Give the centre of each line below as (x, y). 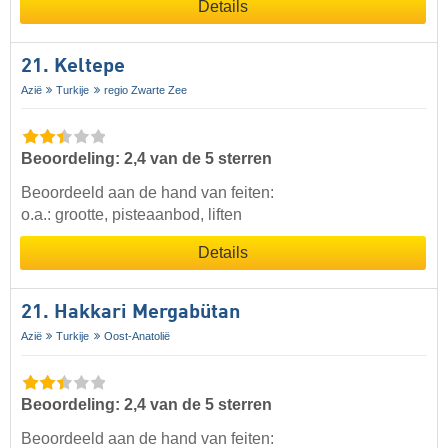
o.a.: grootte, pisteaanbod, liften (131, 214)
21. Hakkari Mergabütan (130, 312)
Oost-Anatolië (136, 335)
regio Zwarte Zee (145, 89)
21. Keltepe (73, 66)
